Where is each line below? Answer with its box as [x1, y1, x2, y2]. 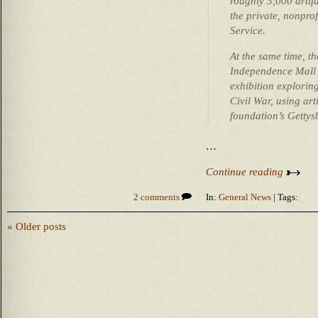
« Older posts [7, 221, 66, 232]
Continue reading [206, 166, 286, 177]
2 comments [133, 192, 182, 202]
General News [219, 192, 271, 202]
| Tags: [271, 192, 298, 202]
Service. [230, 24, 265, 36]
